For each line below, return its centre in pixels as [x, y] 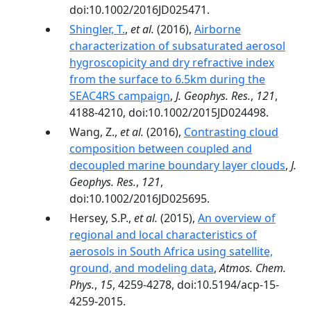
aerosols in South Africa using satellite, [171, 251]
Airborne [218, 29]
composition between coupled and [161, 149]
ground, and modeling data [142, 268]
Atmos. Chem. [253, 268]
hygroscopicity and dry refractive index [172, 62]
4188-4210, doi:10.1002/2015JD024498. [169, 112]
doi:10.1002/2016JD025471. [140, 10]
